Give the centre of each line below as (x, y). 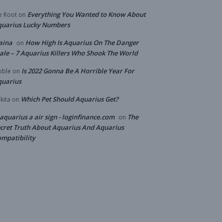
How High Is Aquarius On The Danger (82, 43)
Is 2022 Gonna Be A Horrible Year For (78, 71)
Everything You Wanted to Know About (86, 15)
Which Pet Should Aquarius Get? (70, 99)
